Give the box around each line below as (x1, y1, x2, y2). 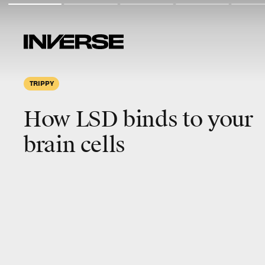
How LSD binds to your (24, 106, 253, 133)
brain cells (24, 131, 126, 159)
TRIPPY (30, 79, 54, 87)
